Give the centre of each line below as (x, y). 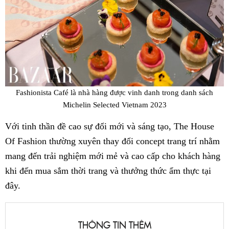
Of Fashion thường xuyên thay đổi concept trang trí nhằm (112, 141)
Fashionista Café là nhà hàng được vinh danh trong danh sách (114, 93)
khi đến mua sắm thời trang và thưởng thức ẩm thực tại (108, 170)
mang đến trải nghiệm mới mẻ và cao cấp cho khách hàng (113, 156)
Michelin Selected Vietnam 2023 (114, 105)
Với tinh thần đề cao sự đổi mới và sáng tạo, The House (110, 126)
